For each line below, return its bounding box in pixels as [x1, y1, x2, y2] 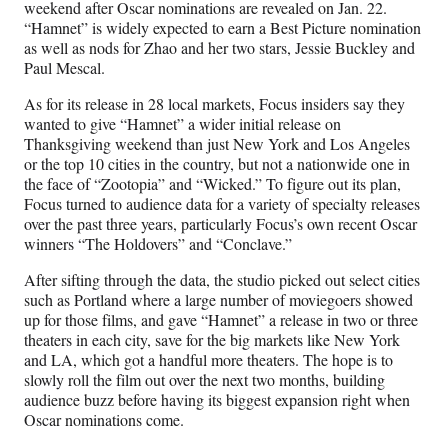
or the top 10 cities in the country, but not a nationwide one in [24, 152, 410, 174]
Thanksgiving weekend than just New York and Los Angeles [24, 132, 410, 154]
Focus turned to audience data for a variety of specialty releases [24, 192, 420, 214]
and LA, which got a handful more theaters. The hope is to [24, 348, 393, 370]
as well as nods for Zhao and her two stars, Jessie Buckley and [24, 36, 415, 58]
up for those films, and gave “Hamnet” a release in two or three [24, 308, 418, 330]
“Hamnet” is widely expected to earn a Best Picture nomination [24, 16, 421, 38]
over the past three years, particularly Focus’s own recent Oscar [24, 212, 417, 234]
